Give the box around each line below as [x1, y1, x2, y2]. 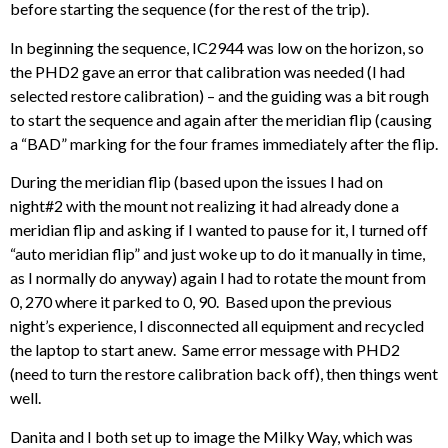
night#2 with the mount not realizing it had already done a [10, 196, 399, 216]
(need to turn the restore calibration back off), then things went [10, 364, 438, 384]
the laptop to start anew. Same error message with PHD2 [10, 340, 400, 360]
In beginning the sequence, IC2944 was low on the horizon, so [10, 37, 424, 57]
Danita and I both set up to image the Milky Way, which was [10, 426, 413, 446]
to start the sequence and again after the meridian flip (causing [10, 109, 432, 129]
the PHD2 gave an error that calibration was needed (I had [10, 61, 405, 81]
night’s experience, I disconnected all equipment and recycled [10, 316, 424, 336]
